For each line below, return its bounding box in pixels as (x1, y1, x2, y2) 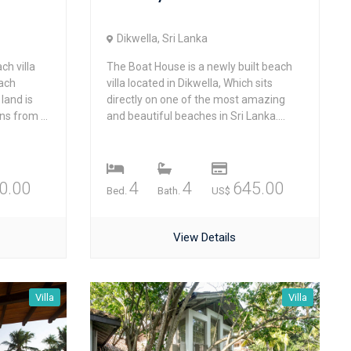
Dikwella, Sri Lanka (116, 32, 208, 45)
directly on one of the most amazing (106, 93, 285, 106)
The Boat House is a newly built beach (106, 60, 292, 73)
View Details (173, 230, 237, 244)
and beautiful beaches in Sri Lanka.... (106, 110, 285, 122)
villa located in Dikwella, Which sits (106, 77, 273, 89)
